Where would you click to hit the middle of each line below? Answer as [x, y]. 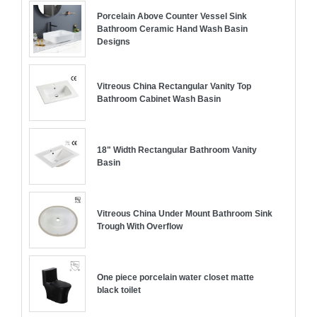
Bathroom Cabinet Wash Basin [159, 99]
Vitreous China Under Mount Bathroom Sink [185, 214]
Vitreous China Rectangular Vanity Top [174, 86]
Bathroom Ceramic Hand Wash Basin [172, 29]
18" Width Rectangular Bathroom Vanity [177, 150]
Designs [114, 42]
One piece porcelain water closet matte [175, 277]
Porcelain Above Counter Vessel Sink [172, 16]
